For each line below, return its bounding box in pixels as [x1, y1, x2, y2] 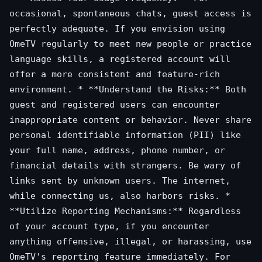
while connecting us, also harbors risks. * [9, 191, 230, 201]
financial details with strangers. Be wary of [9, 160, 241, 171]
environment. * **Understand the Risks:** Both [9, 84, 246, 95]
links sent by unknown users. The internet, [9, 175, 230, 186]
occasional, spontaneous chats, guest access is [9, 8, 251, 19]
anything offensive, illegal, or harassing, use [9, 236, 251, 247]
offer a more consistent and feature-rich [9, 69, 220, 80]
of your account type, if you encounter [9, 221, 209, 232]
